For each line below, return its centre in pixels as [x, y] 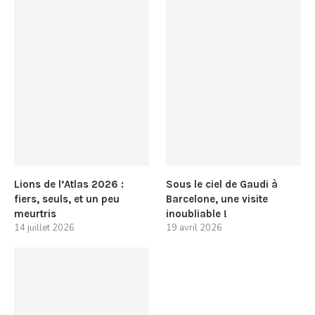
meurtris [35, 213]
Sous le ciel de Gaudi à [222, 184]
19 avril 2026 [194, 227]
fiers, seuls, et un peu [67, 199]
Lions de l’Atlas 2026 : [69, 184]
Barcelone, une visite [217, 199]
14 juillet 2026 [44, 227]
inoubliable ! [197, 213]
